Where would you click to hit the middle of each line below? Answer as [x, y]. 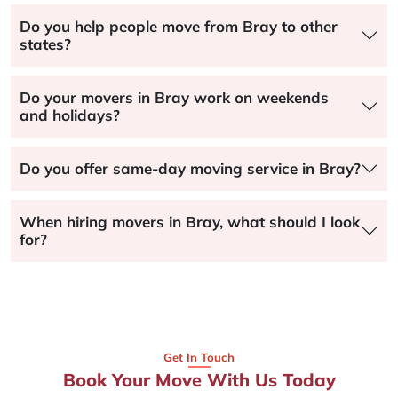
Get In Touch [199, 358]
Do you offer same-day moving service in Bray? [190, 169]
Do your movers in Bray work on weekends [174, 98]
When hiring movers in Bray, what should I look [190, 222]
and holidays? [70, 115]
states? [45, 44]
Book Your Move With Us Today [199, 380]
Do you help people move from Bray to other [179, 27]
